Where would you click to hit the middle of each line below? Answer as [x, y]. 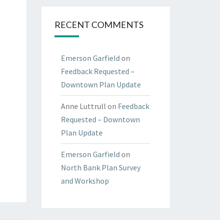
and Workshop [85, 181]
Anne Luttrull [83, 106]
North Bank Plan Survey [100, 168]
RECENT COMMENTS [99, 25]
